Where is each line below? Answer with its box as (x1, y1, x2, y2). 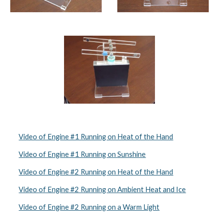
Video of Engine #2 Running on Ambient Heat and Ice (19, 185, 186, 194)
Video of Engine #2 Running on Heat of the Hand (19, 168, 174, 176)
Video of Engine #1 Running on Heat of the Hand (19, 132, 174, 141)
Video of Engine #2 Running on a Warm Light (19, 203, 160, 211)
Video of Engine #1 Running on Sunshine (19, 150, 146, 158)
